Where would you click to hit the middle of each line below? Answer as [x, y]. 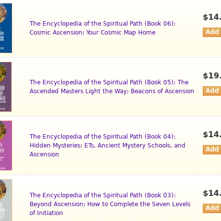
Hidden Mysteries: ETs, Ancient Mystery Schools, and [108, 146]
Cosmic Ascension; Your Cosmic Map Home [92, 33]
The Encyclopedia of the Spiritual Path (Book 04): [103, 137]
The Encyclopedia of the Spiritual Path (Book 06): [103, 24]
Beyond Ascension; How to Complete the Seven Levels [110, 204]
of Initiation [46, 213]
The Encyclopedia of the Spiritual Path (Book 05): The [109, 83]
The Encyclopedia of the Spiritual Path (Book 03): [103, 196]
